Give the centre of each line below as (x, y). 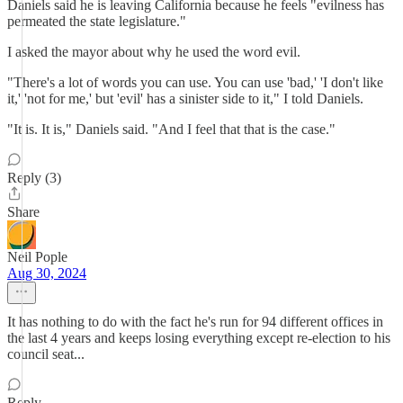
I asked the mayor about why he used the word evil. (154, 52)
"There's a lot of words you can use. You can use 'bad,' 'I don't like (195, 82)
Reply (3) (34, 178)
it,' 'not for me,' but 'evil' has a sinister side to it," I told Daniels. (185, 99)
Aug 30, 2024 (47, 273)
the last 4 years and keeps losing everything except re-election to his (199, 338)
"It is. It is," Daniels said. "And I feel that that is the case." (171, 129)
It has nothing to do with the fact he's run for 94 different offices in (195, 322)
